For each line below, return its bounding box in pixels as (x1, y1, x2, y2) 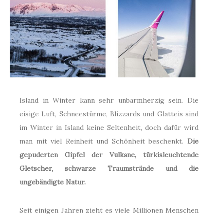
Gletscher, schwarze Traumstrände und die (19, 164, 199, 173)
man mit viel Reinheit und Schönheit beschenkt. (19, 137, 187, 146)
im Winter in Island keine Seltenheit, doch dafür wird (19, 123, 199, 132)
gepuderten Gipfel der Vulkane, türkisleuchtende (19, 150, 199, 160)
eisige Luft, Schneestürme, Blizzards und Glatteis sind (19, 109, 199, 119)
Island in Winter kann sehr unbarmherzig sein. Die (19, 96, 199, 105)
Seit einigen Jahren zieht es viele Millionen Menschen (19, 206, 199, 215)
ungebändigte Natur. (19, 178, 86, 187)
